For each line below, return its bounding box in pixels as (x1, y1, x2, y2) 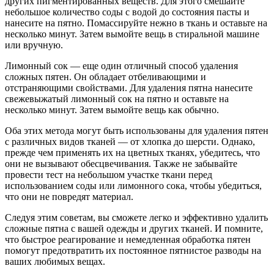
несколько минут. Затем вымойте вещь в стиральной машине (5, 29, 259, 40)
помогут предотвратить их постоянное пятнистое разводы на (5, 245, 261, 256)
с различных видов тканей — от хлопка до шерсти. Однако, (5, 136, 255, 147)
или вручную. (5, 40, 63, 51)
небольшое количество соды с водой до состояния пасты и (5, 7, 250, 18)
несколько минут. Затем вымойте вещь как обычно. (5, 105, 219, 116)
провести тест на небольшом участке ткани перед (5, 169, 212, 180)
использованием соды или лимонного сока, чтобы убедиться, (5, 180, 262, 191)
